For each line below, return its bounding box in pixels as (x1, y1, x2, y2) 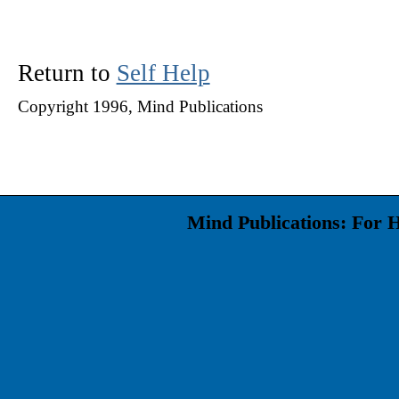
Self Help (116, 59, 210, 86)
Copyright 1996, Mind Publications (17, 97, 263, 117)
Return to (17, 59, 117, 86)
